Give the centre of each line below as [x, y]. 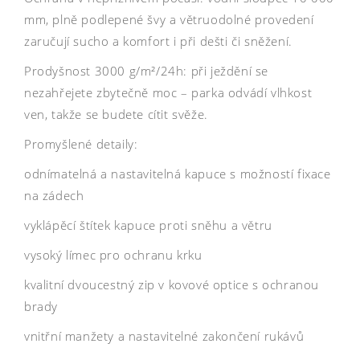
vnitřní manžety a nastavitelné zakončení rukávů [164, 335]
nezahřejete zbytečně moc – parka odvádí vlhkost [168, 92]
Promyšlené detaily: [81, 143]
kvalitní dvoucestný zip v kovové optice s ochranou [172, 284]
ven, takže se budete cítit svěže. [116, 114]
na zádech [54, 195]
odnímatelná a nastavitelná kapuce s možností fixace [178, 173]
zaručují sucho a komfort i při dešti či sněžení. [158, 41]
